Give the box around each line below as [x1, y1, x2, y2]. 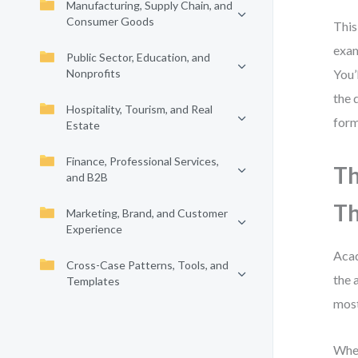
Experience [66, 222, 122, 236]
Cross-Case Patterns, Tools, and [66, 258, 229, 272]
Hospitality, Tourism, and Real [66, 102, 213, 116]
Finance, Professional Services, [66, 154, 219, 168]
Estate [66, 118, 100, 132]
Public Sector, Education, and [66, 50, 210, 64]
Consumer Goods [66, 14, 154, 28]
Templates [66, 274, 120, 288]
